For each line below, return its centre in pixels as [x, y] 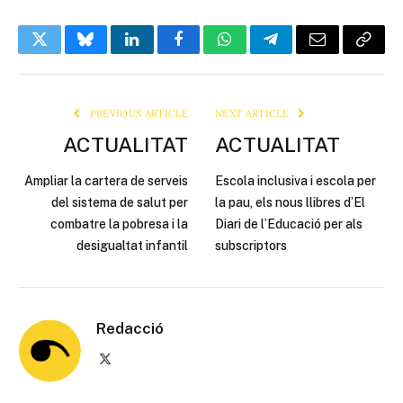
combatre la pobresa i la [119, 224]
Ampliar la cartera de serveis [106, 180]
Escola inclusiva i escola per [296, 180]
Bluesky [111, 53]
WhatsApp [258, 53]
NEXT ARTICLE [254, 113]
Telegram [300, 53]
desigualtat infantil [132, 245]
